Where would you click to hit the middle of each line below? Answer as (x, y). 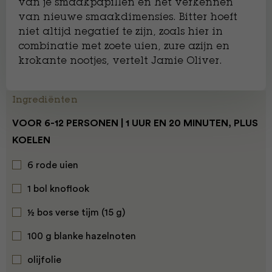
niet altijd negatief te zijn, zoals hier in (121, 32)
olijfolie (44, 260)
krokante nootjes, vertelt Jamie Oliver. (120, 61)
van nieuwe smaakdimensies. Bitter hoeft (128, 18)
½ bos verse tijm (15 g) (76, 212)
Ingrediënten (45, 101)
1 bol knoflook (58, 189)
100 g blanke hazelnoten (82, 236)
